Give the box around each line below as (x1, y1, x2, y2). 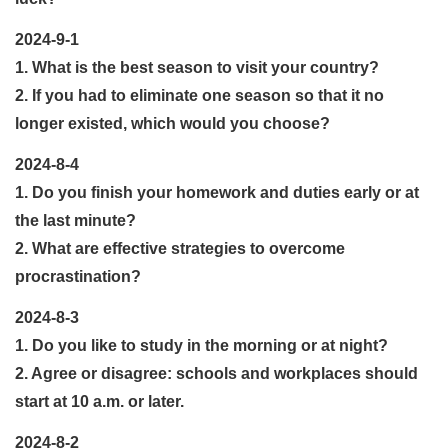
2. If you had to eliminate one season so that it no (15, 86, 384, 104)
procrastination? (15, 267, 141, 285)
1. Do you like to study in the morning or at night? (15, 336, 388, 354)
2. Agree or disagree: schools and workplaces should (15, 364, 418, 382)
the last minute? (15, 211, 136, 229)
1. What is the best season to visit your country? (15, 58, 379, 76)
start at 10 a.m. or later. (15, 392, 184, 410)
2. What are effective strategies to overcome (15, 239, 345, 257)
